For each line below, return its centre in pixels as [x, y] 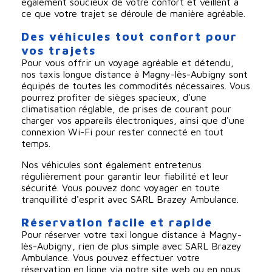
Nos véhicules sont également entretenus [111, 164]
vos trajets [58, 50]
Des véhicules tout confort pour [129, 36]
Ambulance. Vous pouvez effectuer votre [110, 257]
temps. [36, 143]
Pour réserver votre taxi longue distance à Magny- [131, 234]
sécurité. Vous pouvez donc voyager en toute [120, 187]
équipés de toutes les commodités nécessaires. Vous [135, 85]
